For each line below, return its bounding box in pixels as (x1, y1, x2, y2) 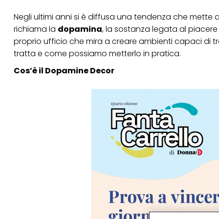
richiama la (14, 23, 58, 35)
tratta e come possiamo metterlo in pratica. (14, 47, 181, 59)
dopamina (58, 23, 102, 35)
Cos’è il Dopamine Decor (14, 65, 114, 76)
